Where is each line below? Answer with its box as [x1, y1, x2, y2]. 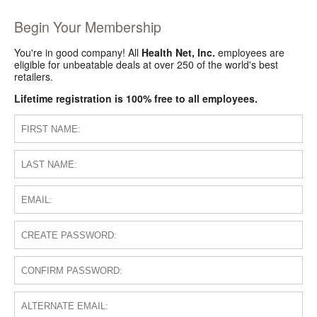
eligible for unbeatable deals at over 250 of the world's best [14, 57, 278, 72]
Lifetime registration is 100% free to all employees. [14, 91, 258, 106]
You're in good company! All [14, 45, 142, 60]
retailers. [14, 69, 53, 84]
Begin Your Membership [14, 16, 161, 37]
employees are [215, 45, 284, 60]
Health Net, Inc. [142, 45, 215, 60]
